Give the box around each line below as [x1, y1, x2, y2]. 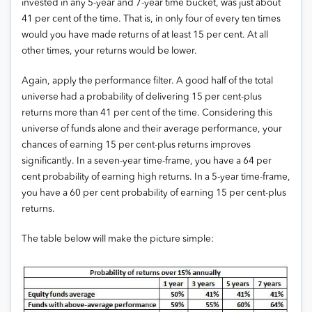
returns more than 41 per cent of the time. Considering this [22, 108, 272, 118]
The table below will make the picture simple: [22, 234, 214, 244]
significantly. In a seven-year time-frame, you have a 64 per [22, 156, 272, 166]
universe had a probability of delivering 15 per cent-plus [22, 92, 262, 102]
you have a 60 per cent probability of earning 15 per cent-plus [22, 188, 286, 198]
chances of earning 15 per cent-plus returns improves [22, 140, 251, 150]
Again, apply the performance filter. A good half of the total [22, 76, 273, 86]
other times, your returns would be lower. [22, 46, 197, 56]
